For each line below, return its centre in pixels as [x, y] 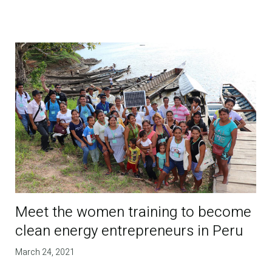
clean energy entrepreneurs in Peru [129, 231]
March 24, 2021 [45, 253]
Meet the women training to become [134, 212]
